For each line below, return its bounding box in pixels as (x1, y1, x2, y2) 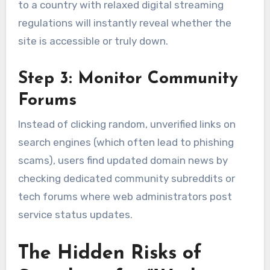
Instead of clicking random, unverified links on (17, 118, 236, 131)
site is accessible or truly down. (17, 35, 168, 48)
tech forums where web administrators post (17, 190, 232, 203)
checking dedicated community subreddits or (17, 172, 235, 185)
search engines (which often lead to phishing (17, 136, 234, 149)
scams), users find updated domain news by (17, 154, 228, 167)
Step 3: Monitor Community (17, 71, 238, 88)
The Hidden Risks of (17, 244, 202, 264)
